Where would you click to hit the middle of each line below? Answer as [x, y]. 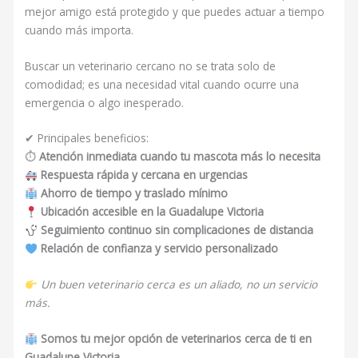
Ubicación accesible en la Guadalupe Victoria [152, 212]
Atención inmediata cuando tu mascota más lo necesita [180, 157]
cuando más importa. [80, 30]
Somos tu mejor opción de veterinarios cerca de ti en [176, 339]
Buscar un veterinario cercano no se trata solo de [151, 66]
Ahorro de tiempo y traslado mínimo [134, 193]
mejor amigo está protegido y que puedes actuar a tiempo [175, 11]
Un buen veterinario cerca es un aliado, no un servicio [179, 284]
